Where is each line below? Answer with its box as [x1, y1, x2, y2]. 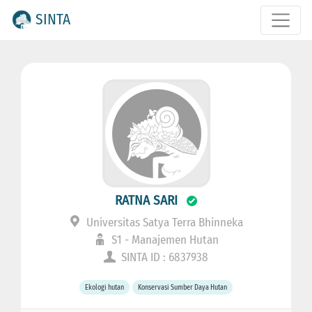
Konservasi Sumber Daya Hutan [138, 283, 228, 292]
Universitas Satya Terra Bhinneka [84, 215, 243, 231]
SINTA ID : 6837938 [118, 250, 208, 265]
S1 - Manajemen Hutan [108, 233, 219, 248]
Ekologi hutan [84, 283, 124, 292]
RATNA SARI [115, 192, 178, 209]
